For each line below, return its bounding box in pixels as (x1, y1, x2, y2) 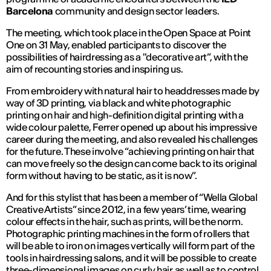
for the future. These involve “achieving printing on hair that (6, 145, 255, 158)
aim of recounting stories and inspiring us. (6, 63, 183, 76)
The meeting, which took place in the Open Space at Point (6, 27, 252, 39)
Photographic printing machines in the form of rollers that (6, 227, 250, 240)
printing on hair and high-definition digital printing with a (6, 109, 244, 122)
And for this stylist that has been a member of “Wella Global (6, 191, 258, 204)
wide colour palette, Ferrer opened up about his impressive (6, 121, 257, 134)
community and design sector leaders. (54, 5, 220, 18)
